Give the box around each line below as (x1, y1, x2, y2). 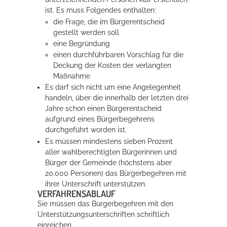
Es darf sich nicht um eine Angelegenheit (45, 83, 181, 92)
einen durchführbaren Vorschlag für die (53, 51, 183, 59)
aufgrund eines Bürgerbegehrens (45, 115, 155, 124)
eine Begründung (53, 39, 110, 48)
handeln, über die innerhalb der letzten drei (45, 94, 189, 102)
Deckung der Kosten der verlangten (53, 61, 171, 70)
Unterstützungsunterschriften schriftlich (37, 210, 169, 218)
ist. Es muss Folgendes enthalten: (45, 6, 157, 15)
